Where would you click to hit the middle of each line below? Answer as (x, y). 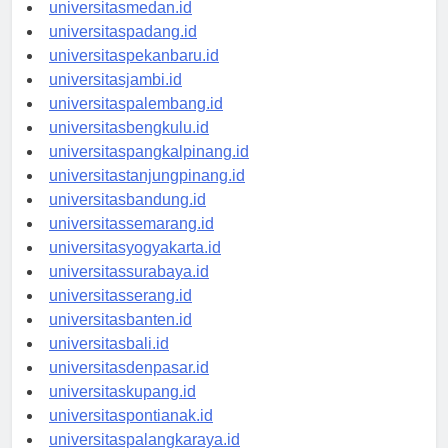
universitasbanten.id (120, 338)
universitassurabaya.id (129, 290)
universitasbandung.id (127, 218)
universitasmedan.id (120, 26)
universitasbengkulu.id (129, 146)
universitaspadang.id (123, 50)
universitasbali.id (109, 362)
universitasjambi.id (115, 98)
